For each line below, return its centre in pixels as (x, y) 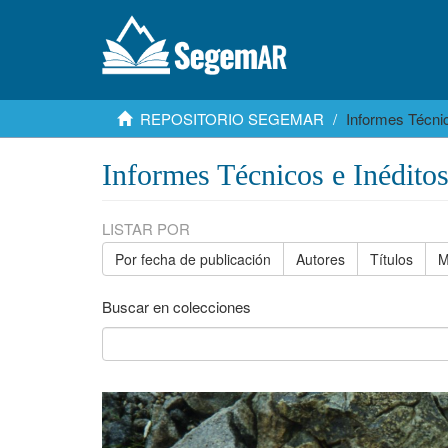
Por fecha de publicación (193, 259)
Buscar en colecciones (176, 306)
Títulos (391, 259)
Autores (320, 259)
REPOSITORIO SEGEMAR (232, 118)
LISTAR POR (146, 228)
